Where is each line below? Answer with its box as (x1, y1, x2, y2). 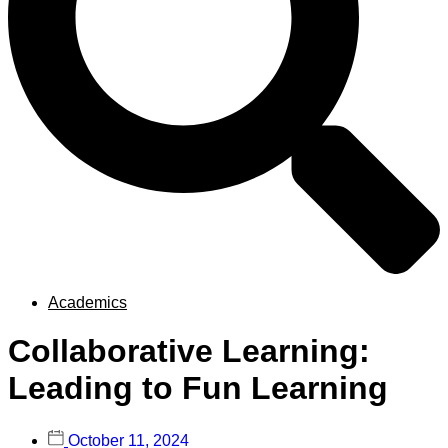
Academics (48, 293, 127, 311)
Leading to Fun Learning (8, 370, 388, 407)
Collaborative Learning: (8, 333, 370, 370)
